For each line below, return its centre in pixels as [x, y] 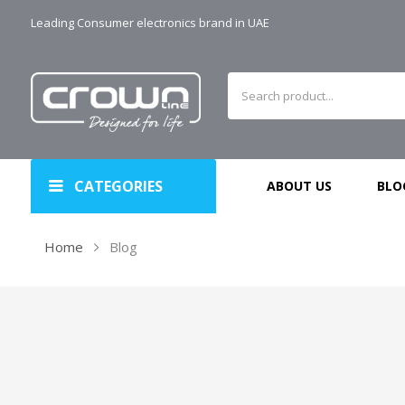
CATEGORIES [119, 187]
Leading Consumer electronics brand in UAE [151, 23]
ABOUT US [300, 186]
